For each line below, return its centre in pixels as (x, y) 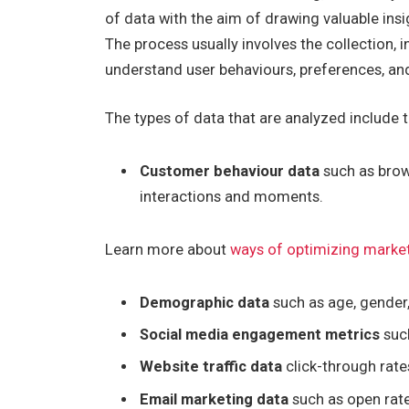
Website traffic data (213, 367)
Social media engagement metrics (260, 335)
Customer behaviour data (230, 172)
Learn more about (168, 249)
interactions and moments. (232, 197)
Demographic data (207, 302)
